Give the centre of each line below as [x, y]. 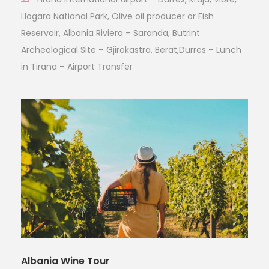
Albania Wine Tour [65, 261]
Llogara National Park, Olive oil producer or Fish [117, 16]
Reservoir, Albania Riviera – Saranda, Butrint [110, 33]
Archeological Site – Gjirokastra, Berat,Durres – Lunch [131, 50]
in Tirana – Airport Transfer [77, 66]
